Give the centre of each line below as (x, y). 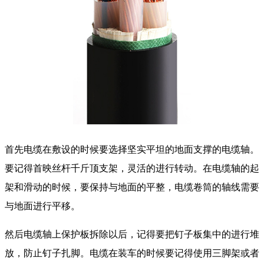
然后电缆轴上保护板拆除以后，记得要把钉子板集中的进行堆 (132, 235)
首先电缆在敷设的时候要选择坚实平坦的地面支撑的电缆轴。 (132, 150)
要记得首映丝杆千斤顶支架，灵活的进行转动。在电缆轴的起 (132, 169)
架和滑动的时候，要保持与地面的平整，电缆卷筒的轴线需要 (132, 187)
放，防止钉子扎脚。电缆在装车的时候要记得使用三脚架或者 (132, 253)
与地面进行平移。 (42, 206)
